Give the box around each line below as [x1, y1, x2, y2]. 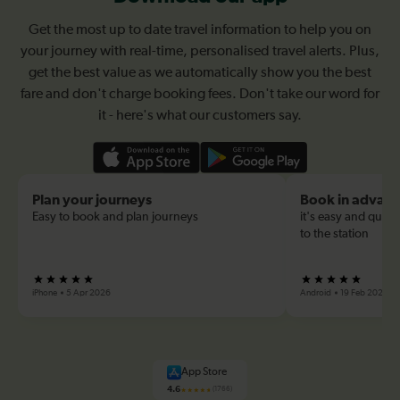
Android [300, 287, 333, 297]
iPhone [32, 287, 59, 297]
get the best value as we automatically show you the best [29, 65, 371, 80]
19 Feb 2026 [340, 287, 388, 297]
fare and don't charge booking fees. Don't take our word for [21, 87, 379, 102]
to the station [300, 227, 369, 240]
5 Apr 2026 [66, 287, 111, 297]
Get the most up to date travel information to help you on [29, 22, 371, 37]
